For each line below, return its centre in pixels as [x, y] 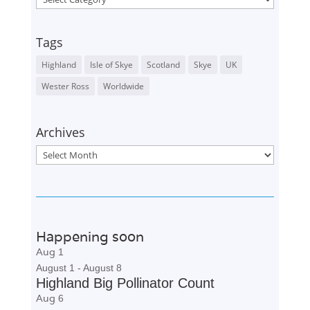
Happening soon [90, 237]
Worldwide [123, 86]
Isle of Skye [111, 65]
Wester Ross [65, 86]
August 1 [55, 268]
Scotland [163, 65]
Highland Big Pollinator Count [125, 283]
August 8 [102, 268]
